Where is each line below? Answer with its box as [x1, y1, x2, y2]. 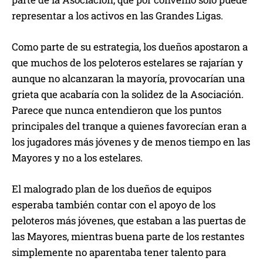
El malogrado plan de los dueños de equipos [12, 182, 211, 196]
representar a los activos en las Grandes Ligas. [12, 9, 223, 23]
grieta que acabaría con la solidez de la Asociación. [12, 87, 244, 102]
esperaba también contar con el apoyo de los [12, 198, 215, 212]
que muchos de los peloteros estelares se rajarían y [12, 56, 243, 70]
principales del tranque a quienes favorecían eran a [12, 119, 247, 133]
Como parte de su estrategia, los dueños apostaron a [12, 40, 248, 54]
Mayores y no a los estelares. [12, 151, 143, 165]
